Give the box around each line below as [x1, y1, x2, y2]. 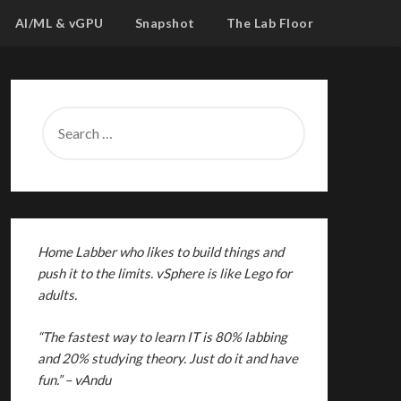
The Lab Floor [226, 15, 313, 30]
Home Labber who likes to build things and [37, 243, 284, 260]
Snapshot [134, 15, 195, 30]
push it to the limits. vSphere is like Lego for [37, 265, 292, 281]
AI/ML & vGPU [14, 15, 104, 30]
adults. [37, 286, 77, 303]
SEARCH [36, 104, 89, 120]
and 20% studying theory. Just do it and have [37, 349, 298, 366]
